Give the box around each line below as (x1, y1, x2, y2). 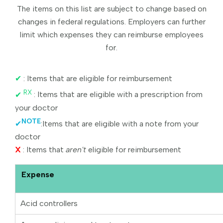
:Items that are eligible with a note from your (41, 119, 199, 129)
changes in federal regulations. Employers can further (17, 17, 206, 27)
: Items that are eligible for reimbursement (23, 74, 172, 84)
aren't (66, 145, 86, 155)
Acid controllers (20, 199, 78, 209)
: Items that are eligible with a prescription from (34, 90, 203, 100)
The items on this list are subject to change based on (16, 4, 207, 14)
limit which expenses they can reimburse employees (19, 30, 204, 40)
